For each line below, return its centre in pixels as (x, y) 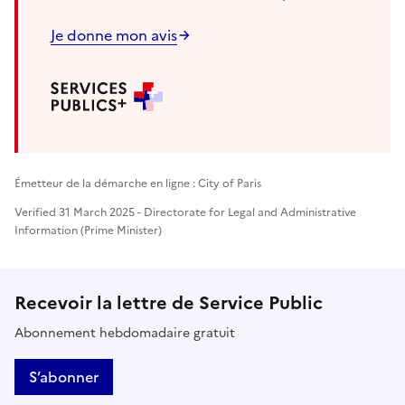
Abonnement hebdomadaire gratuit (125, 333)
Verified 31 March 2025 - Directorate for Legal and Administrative (185, 212)
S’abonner (64, 377)
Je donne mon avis (114, 35)
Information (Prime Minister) (88, 230)
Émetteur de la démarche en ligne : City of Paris (138, 183)
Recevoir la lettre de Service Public (169, 302)
